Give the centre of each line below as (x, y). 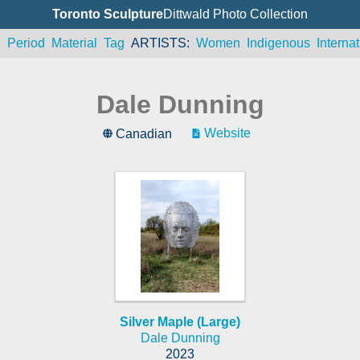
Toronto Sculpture (108, 14)
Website (227, 133)
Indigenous (278, 43)
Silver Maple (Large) (180, 322)
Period (26, 43)
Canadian (144, 134)
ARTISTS (158, 43)
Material (74, 43)
